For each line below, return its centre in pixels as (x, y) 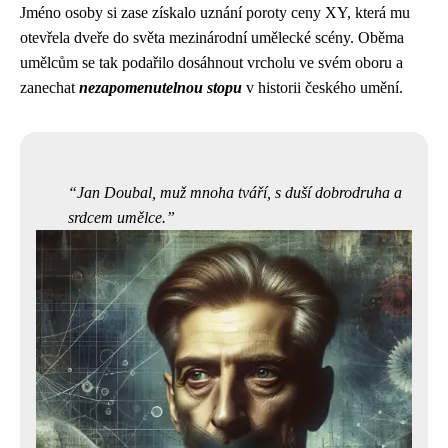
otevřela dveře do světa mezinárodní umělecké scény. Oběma (212, 37)
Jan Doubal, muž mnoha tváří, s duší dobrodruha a (239, 192)
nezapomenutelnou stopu (160, 87)
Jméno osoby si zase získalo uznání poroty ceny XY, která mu (215, 12)
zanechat (49, 87)
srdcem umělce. (117, 217)
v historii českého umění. (322, 87)
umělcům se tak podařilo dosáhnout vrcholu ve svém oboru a (211, 62)
